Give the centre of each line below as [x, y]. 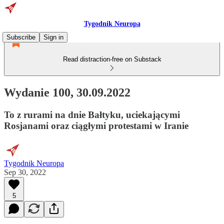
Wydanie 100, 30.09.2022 [67, 92]
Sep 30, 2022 [25, 172]
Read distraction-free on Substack [112, 59]
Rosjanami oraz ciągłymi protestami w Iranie [96, 125]
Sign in [53, 37]
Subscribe [21, 37]
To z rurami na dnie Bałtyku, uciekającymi [92, 114]
